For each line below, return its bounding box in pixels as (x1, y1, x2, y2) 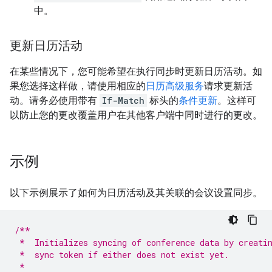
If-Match (102, 95, 144, 106)
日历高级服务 (146, 80, 204, 92)
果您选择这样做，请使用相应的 (10, 80, 146, 92)
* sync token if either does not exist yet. (15, 249, 229, 260)
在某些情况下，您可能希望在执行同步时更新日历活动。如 (10, 66, 262, 77)
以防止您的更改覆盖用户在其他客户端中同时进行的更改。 (10, 109, 262, 121)
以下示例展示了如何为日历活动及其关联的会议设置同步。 (10, 187, 262, 199)
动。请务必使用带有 (10, 95, 100, 106)
